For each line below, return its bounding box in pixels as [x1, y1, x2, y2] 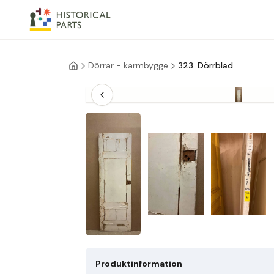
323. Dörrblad [178, 60, 233, 71]
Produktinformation [95, 257, 182, 269]
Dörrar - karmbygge [88, 60, 168, 71]
